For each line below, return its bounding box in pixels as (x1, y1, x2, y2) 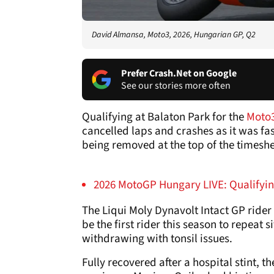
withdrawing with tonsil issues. (82, 230, 232, 247)
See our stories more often (121, 78, 231, 92)
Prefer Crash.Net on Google (121, 66, 237, 80)
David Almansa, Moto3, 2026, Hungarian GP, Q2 (92, 28, 256, 41)
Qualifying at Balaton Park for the (82, 108, 246, 125)
